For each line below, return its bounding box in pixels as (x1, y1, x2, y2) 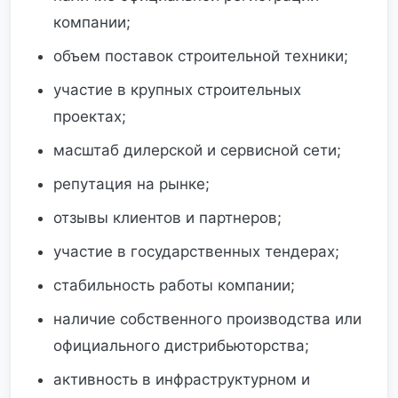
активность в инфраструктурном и (53, 370, 310, 388)
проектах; (53, 107, 126, 125)
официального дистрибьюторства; (53, 337, 309, 354)
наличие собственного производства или (53, 310, 362, 328)
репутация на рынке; (53, 175, 210, 193)
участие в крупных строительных (53, 81, 301, 99)
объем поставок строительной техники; (53, 47, 348, 65)
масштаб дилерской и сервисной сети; (53, 141, 341, 159)
